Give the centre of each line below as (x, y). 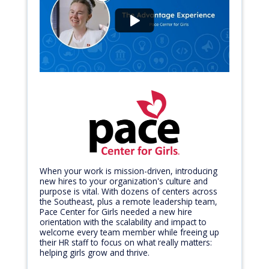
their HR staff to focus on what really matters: (126, 243)
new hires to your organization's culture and (124, 181)
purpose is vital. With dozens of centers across (128, 192)
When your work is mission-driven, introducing (128, 171)
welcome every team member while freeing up (129, 232)
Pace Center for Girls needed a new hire (116, 212)
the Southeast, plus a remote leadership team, (128, 202)
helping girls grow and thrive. (95, 253)
